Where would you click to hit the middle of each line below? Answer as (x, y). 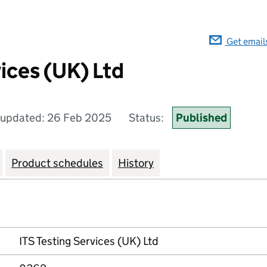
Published (201, 118)
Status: (148, 118)
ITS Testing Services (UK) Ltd (89, 241)
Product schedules (57, 163)
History (136, 163)
